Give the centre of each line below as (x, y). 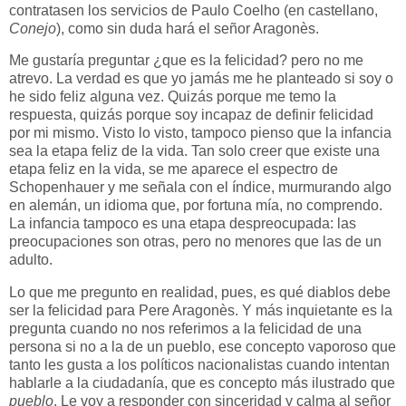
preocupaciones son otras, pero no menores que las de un (195, 242)
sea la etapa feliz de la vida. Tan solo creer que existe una (194, 151)
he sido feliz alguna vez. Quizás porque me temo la (173, 97)
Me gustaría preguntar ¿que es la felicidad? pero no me (186, 61)
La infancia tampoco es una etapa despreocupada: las (183, 224)
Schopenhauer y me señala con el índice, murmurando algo (200, 188)
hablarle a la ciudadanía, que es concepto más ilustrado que (202, 383)
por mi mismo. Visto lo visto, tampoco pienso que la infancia (200, 133)
